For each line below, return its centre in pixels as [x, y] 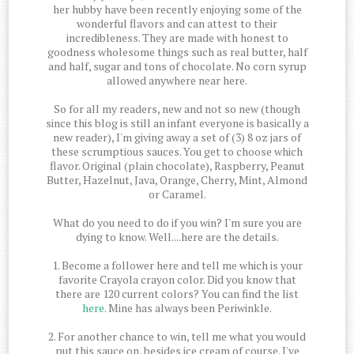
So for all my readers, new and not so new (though [177, 109]
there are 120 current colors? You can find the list [177, 294]
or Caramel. [177, 194]
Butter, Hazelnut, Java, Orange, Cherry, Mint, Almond [177, 180]
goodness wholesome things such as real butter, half [177, 52]
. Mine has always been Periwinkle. [188, 308]
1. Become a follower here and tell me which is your [177, 265]
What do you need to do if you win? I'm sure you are [177, 223]
